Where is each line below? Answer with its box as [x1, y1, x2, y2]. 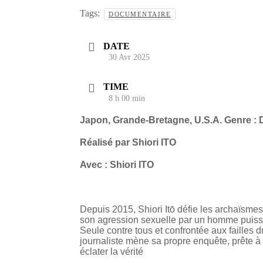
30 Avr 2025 [109, 53, 150, 62]
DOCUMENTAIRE [109, 11, 171, 18]
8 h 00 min [109, 93, 145, 103]
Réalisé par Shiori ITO [80, 137, 176, 147]
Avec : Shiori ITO [80, 159, 154, 170]
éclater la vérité [80, 246, 143, 257]
